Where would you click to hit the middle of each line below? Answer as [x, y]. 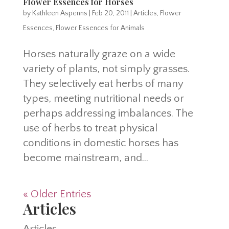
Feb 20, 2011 [110, 13]
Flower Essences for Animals [100, 28]
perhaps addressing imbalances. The [108, 113]
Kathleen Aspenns [60, 13]
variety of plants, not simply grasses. [106, 68]
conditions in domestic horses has [100, 143]
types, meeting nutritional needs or [103, 98]
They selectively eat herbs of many [103, 83]
